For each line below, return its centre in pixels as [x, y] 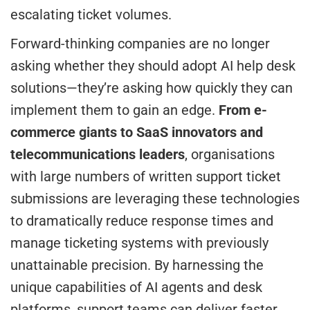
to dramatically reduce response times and [142, 220]
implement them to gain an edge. [115, 110]
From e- [243, 110]
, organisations [230, 154]
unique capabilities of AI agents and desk [136, 287]
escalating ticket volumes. [91, 14]
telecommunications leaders [98, 154]
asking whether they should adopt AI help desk [153, 65]
